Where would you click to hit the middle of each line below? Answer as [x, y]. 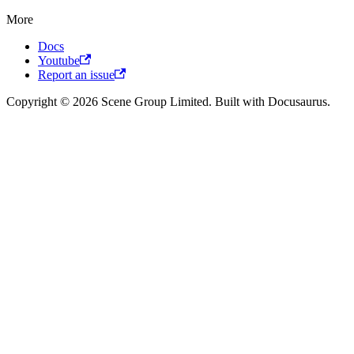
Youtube [59, 60]
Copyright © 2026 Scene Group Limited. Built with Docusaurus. [168, 101]
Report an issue [76, 74]
